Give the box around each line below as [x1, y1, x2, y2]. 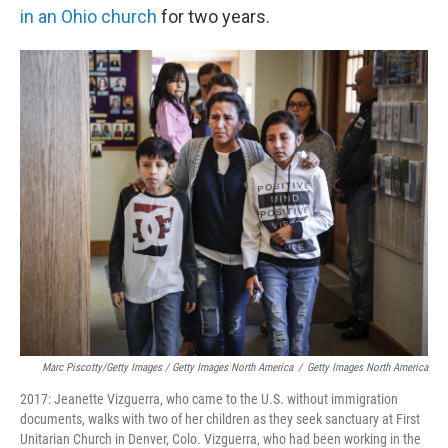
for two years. [157, 6, 270, 27]
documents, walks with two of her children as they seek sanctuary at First [20, 411, 420, 427]
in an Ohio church [20, 6, 157, 27]
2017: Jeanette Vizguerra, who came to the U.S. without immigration [20, 391, 398, 407]
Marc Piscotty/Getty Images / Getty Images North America [42, 361, 293, 374]
